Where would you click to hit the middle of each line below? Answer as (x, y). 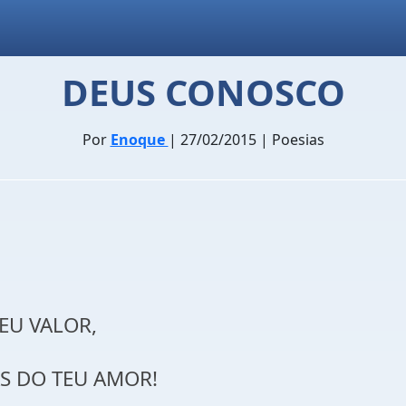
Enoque (139, 140)
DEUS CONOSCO (203, 92)
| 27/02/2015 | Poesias (246, 140)
